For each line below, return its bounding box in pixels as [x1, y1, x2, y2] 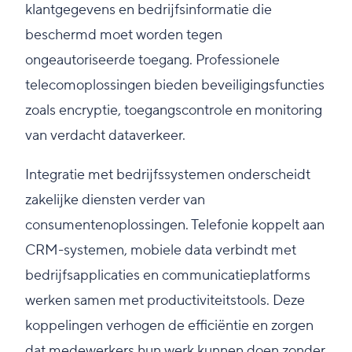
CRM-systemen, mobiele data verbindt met [25, 241, 296, 260]
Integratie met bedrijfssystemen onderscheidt [25, 166, 310, 185]
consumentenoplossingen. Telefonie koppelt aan [25, 216, 324, 235]
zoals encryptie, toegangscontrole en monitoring [25, 101, 322, 120]
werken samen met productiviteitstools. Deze [25, 291, 305, 310]
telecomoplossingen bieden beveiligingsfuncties [25, 76, 324, 95]
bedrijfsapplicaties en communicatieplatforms [25, 266, 310, 285]
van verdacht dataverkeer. [25, 126, 185, 145]
